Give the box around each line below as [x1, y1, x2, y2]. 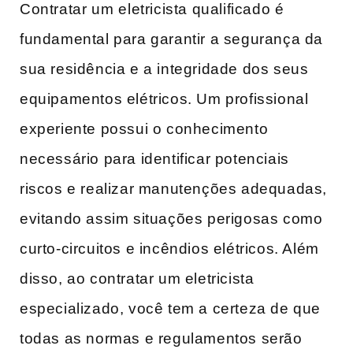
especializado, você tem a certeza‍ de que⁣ [20, 300, 321, 318]
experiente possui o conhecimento [20, 121, 269, 138]
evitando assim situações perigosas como [20, 210, 323, 228]
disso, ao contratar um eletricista [20, 270, 255, 288]
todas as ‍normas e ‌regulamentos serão [20, 330, 303, 347]
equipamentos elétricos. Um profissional [20, 91, 309, 108]
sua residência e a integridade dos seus [20, 61, 309, 78]
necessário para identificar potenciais [20, 150, 289, 168]
